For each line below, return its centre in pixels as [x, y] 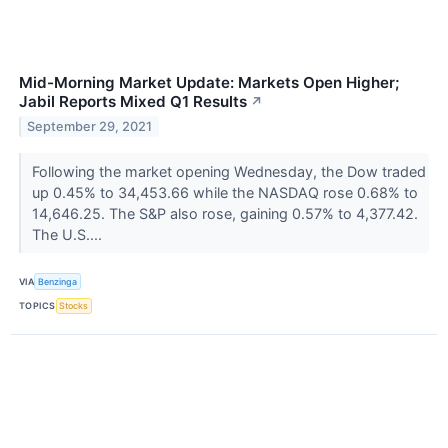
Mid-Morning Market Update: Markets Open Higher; [209, 83]
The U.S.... [68, 235]
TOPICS [37, 306]
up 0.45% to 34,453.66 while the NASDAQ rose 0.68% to [224, 193]
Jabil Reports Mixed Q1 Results [133, 102]
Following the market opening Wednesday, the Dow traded [228, 172]
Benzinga [58, 281]
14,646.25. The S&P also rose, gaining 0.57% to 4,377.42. [224, 214]
